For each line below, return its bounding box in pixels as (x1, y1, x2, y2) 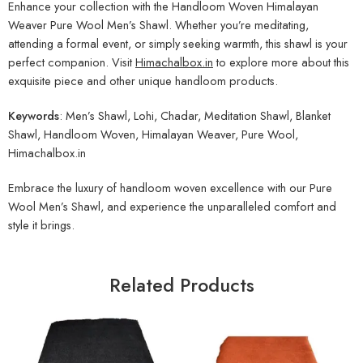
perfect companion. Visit (8, 53, 135, 71)
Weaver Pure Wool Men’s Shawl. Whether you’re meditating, (8, 16, 309, 34)
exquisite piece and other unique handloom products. (8, 72, 278, 90)
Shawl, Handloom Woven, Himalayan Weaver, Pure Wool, (8, 126, 298, 143)
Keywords (8, 107, 59, 125)
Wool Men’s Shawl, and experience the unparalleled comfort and (8, 198, 336, 215)
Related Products (109, 271, 254, 299)
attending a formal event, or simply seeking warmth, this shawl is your (8, 35, 348, 53)
